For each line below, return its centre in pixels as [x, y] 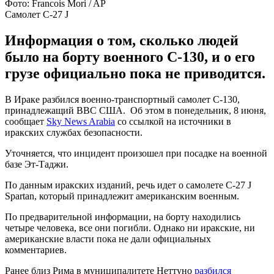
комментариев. [36, 250]
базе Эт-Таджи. [37, 164]
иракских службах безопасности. [74, 132]
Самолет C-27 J [37, 14]
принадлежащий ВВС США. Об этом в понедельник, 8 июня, [135, 110]
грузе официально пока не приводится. [135, 73]
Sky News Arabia [81, 121]
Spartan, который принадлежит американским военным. [122, 196]
